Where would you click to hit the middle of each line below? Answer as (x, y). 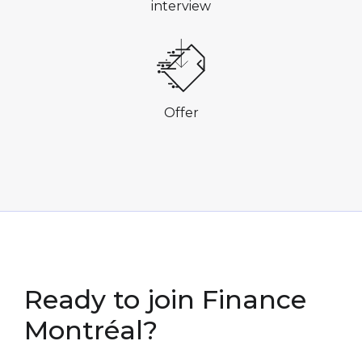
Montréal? (91, 330)
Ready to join (109, 299)
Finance (250, 299)
